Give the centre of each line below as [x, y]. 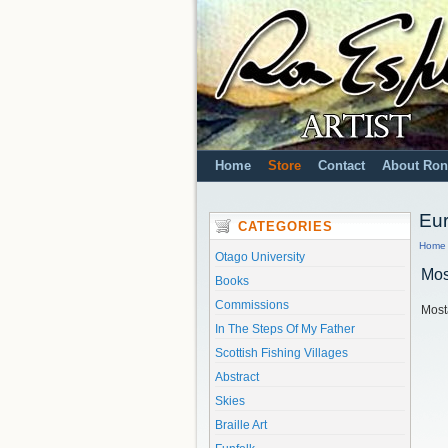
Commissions [252, 305]
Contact [341, 166]
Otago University [260, 257]
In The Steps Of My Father [285, 329]
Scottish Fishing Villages [281, 353]
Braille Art [241, 425]
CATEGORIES [285, 227]
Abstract [237, 377]
